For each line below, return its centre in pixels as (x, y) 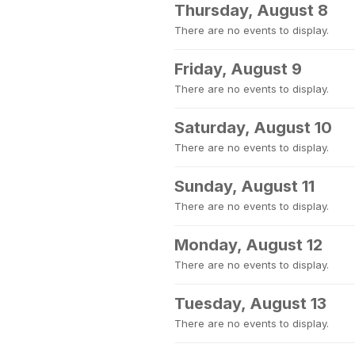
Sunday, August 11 (244, 186)
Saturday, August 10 (253, 128)
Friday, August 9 (238, 69)
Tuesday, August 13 (250, 303)
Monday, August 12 (248, 245)
